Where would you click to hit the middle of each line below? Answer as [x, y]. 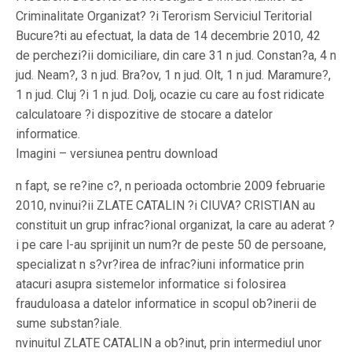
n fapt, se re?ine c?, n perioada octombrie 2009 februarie [170, 186]
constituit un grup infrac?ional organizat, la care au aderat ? [175, 225]
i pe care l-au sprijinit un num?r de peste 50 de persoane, [171, 245]
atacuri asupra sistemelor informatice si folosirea [151, 284]
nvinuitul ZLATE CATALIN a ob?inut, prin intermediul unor [169, 343]
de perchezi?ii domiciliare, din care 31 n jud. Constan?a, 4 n [176, 55]
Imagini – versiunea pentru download [117, 154]
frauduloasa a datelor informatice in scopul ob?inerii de [166, 304]
